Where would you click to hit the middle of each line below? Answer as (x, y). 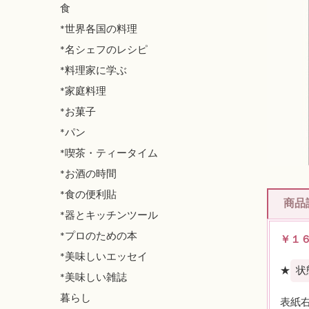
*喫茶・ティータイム (109, 153)
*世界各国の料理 (99, 29)
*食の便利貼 (88, 195)
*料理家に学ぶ (93, 70)
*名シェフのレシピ (104, 50)
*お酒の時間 (88, 174)
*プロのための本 (99, 236)
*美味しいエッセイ (104, 257)
